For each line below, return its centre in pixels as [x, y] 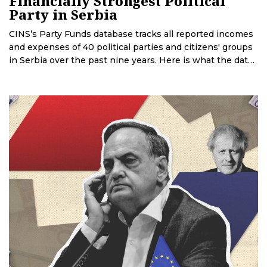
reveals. [25, 74]
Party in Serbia [63, 15]
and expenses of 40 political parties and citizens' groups [131, 47]
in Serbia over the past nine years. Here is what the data [131, 60]
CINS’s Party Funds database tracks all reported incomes [131, 34]
